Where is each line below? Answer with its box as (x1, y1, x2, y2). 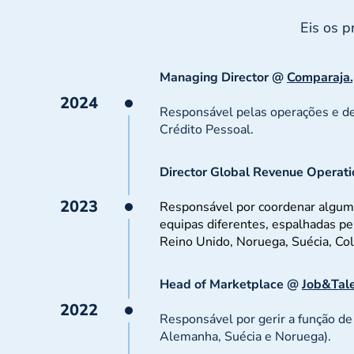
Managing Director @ (160, 69, 287, 86)
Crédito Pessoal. (160, 121, 254, 138)
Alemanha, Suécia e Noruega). (160, 328, 331, 345)
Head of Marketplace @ (160, 276, 302, 293)
